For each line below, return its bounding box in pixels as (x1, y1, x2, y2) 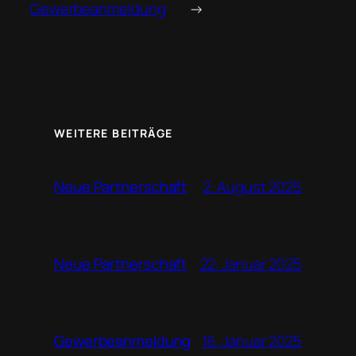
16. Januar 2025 (201, 330, 302, 351)
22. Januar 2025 (199, 253, 302, 274)
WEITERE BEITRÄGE (54, 125, 173, 141)
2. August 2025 (203, 176, 302, 197)
